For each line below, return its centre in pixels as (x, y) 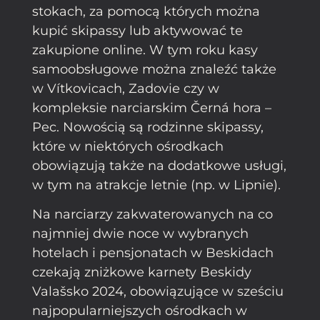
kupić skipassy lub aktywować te (137, 30)
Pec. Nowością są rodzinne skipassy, (148, 127)
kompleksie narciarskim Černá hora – (152, 107)
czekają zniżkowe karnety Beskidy (142, 272)
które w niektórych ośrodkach (128, 146)
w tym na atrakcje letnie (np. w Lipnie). (156, 185)
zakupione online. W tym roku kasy (145, 50)
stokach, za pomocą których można (146, 11)
